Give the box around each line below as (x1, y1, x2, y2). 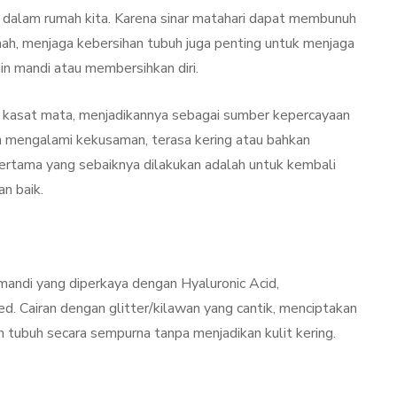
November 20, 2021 (264, 84, 374, 102)
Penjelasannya (145, 42, 276, 66)
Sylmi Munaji (172, 84, 242, 102)
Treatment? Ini (145, 15, 283, 39)
